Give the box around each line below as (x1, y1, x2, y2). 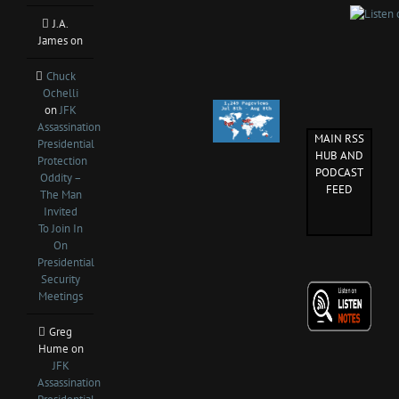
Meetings (38, 289, 84, 304)
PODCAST (314, 165, 363, 181)
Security (41, 272, 81, 287)
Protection (37, 153, 87, 168)
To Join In (38, 221, 84, 236)
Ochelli (43, 85, 79, 101)
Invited (44, 204, 78, 219)
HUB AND (314, 148, 363, 164)
